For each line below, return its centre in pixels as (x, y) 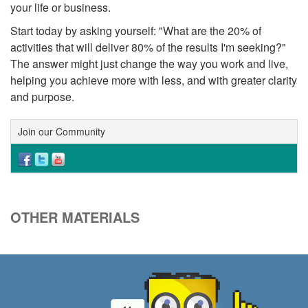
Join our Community (62, 132)
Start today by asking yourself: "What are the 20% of (136, 31)
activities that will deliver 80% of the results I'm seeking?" (148, 47)
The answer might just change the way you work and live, (149, 64)
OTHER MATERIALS (75, 217)
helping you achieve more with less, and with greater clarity (154, 80)
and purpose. (42, 97)
